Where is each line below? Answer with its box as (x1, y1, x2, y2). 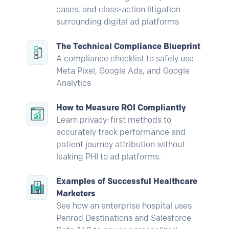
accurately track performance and (56, 127, 186, 137)
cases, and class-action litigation (56, 4, 180, 14)
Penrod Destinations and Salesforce (56, 213, 191, 223)
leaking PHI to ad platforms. (56, 151, 161, 162)
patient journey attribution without (56, 139, 185, 149)
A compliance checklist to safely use (56, 53, 194, 63)
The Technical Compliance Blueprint (56, 41, 200, 51)
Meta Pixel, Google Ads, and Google (56, 65, 190, 76)
